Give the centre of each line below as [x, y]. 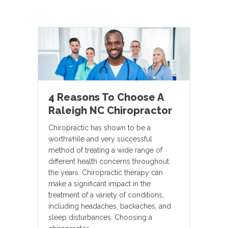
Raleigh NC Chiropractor [110, 111]
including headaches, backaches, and [110, 206]
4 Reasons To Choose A [106, 97]
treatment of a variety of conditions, [106, 195]
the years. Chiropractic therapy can [106, 173]
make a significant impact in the [99, 184]
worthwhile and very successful [100, 139]
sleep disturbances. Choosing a [100, 218]
